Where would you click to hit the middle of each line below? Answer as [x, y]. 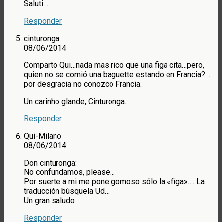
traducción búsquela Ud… [67, 191]
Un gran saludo [49, 201]
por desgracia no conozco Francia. [83, 84]
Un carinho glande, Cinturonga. [75, 102]
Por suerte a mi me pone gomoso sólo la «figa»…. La [114, 182]
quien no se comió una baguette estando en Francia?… [117, 75]
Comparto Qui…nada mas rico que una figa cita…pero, [114, 65]
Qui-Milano [43, 136]
